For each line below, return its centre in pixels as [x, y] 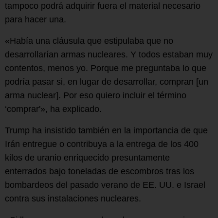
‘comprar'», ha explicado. [53, 109]
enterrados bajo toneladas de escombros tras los [100, 172]
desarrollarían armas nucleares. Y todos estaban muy [109, 55]
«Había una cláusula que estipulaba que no [89, 41]
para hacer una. [36, 20]
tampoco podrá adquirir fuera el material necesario [103, 6]
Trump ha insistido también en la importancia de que [106, 131]
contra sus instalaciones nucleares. [73, 199]
